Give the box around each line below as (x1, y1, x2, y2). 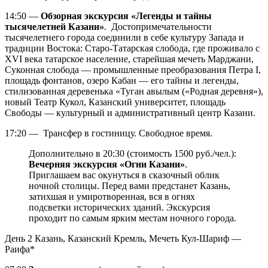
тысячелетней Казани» (5, 21, 104, 32)
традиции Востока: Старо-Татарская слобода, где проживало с (5, 42, 260, 53)
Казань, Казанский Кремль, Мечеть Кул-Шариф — (32, 233, 241, 243)
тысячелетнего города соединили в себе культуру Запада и (5, 32, 244, 42)
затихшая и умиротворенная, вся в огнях (29, 191, 195, 202)
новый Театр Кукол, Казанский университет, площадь (5, 96, 226, 107)
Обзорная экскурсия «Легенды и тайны (41, 10, 212, 21)
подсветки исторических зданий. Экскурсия (29, 202, 210, 212)
